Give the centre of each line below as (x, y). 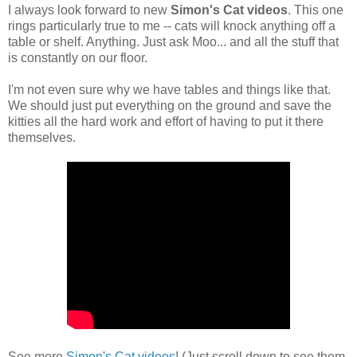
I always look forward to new (89, 10)
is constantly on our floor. (78, 57)
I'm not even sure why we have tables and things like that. (169, 89)
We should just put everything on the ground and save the (170, 105)
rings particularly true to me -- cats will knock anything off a (172, 25)
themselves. (42, 137)
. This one (316, 10)
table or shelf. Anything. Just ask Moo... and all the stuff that (173, 41)
